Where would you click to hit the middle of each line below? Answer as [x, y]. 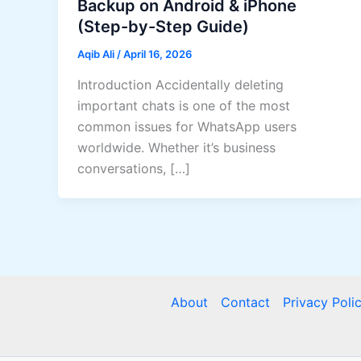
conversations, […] [134, 169]
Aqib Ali [97, 54]
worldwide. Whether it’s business [176, 148]
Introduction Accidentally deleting [180, 85]
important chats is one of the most [184, 106]
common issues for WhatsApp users [187, 127]
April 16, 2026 [158, 54]
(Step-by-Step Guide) [163, 27]
